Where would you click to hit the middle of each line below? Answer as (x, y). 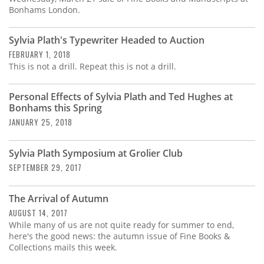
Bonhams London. (44, 9)
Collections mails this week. (63, 247)
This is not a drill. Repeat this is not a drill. (93, 66)
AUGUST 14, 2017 (38, 212)
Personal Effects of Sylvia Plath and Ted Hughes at (121, 96)
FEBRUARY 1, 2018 (40, 54)
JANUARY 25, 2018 (41, 122)
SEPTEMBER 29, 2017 (45, 167)
